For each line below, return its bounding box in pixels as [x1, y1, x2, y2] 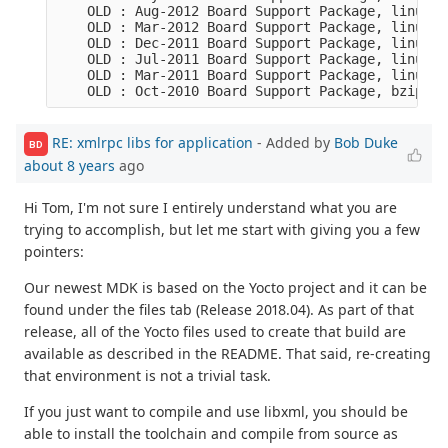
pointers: [24, 242, 84, 262]
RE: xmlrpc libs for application [52, 133, 253, 153]
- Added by [253, 133, 334, 153]
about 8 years [24, 156, 115, 176]
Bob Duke [334, 133, 398, 153]
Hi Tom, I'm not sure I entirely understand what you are [24, 198, 397, 218]
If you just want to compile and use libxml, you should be [24, 402, 408, 422]
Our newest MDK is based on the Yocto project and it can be [24, 278, 427, 298]
